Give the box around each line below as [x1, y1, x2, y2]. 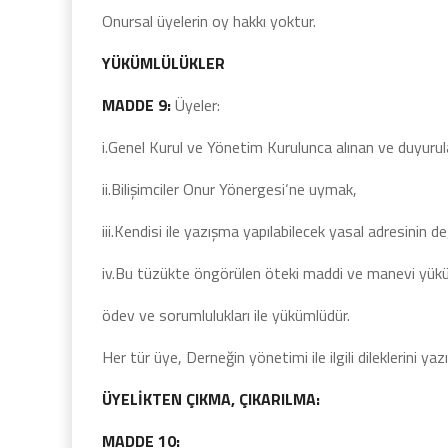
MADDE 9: [102, 93, 171, 117]
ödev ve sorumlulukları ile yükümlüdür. [102, 303, 350, 327]
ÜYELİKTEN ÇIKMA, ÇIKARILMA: [102, 387, 320, 411]
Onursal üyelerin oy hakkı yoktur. [102, 9, 316, 33]
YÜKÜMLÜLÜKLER [102, 51, 225, 75]
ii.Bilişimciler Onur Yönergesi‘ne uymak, [102, 177, 357, 201]
